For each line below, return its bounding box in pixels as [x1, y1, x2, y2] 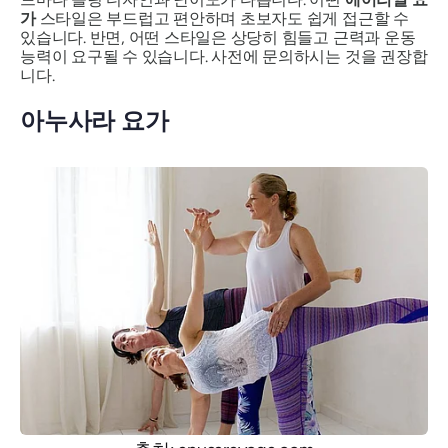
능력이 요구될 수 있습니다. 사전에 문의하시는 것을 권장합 [20, 47, 428, 67]
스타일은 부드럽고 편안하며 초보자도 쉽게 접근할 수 [35, 9, 409, 29]
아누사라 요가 [20, 106, 169, 136]
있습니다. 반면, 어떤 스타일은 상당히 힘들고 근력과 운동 [20, 28, 416, 48]
